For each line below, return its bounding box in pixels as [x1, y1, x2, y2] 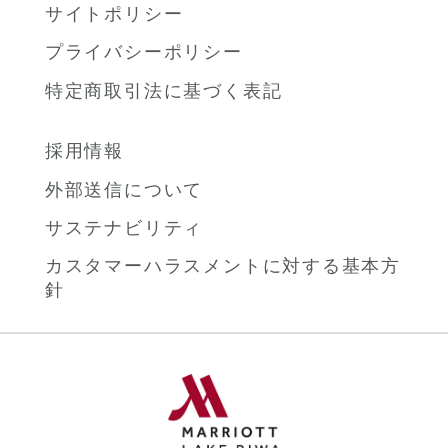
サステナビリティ [44, 217, 204, 238]
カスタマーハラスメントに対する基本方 [44, 256, 402, 277]
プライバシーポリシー [44, 42, 243, 63]
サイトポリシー [44, 4, 184, 25]
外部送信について [44, 179, 204, 200]
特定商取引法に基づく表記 [44, 80, 283, 101]
